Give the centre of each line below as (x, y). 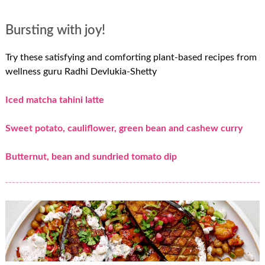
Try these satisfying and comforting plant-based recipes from (131, 57)
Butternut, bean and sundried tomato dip (91, 156)
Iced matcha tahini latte (54, 100)
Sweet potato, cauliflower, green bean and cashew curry (124, 128)
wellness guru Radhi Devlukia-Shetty (81, 71)
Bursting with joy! (55, 30)
